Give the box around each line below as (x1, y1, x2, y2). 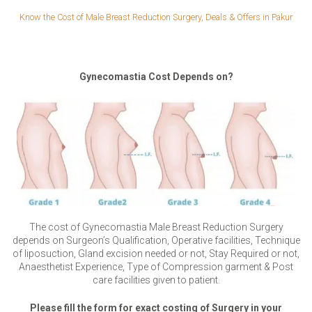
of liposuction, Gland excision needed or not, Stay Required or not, (13, 247, 299, 259)
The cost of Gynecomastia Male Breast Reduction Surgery (29, 221, 283, 233)
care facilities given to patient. (92, 274, 220, 286)
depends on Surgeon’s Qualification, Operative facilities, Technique (12, 234, 300, 246)
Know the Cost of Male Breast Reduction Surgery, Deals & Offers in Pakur (19, 12, 292, 23)
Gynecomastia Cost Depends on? (79, 71, 233, 83)
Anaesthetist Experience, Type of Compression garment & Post (19, 260, 293, 272)
